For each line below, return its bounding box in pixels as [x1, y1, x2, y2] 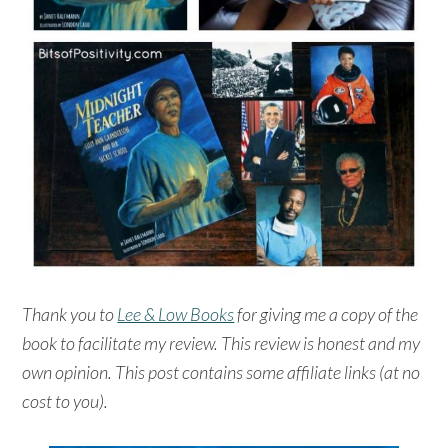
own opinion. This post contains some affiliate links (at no [22, 360, 421, 383]
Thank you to [22, 302, 118, 325]
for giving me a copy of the [234, 302, 419, 325]
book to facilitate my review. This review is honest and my [22, 331, 421, 354]
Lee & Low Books [117, 302, 235, 325]
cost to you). [22, 389, 109, 412]
